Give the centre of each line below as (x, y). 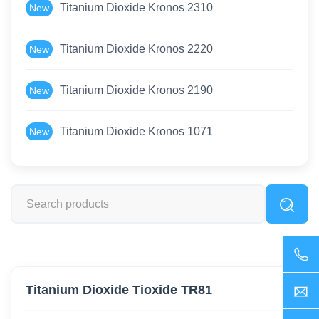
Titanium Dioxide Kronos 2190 (136, 90)
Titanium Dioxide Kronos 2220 (136, 49)
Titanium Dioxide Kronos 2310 (136, 8)
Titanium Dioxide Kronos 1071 (136, 132)
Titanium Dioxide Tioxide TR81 (119, 290)
